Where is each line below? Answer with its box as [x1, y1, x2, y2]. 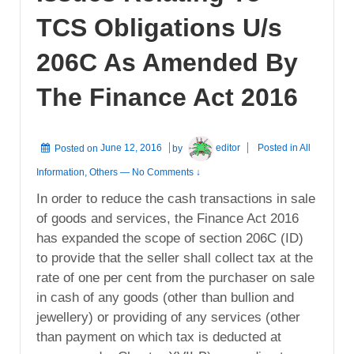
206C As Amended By [36, 47, 298, 77]
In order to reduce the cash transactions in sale [36, 190, 315, 206]
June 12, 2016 [100, 142, 162, 154]
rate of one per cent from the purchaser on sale [36, 269, 314, 285]
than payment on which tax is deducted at [36, 329, 281, 345]
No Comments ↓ [132, 166, 201, 178]
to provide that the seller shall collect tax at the [36, 250, 313, 265]
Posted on [55, 142, 100, 154]
